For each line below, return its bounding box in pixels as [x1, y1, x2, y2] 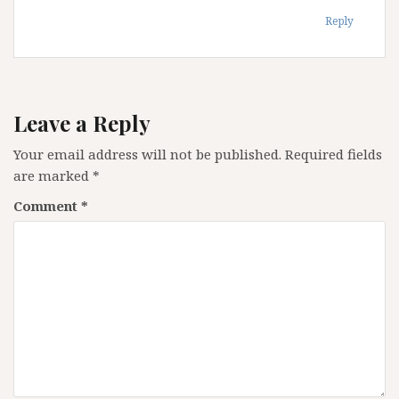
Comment [13, 196, 81, 215]
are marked [13, 166, 93, 184]
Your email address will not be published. [13, 144, 281, 163]
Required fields [285, 144, 382, 163]
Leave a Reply [13, 108, 151, 137]
